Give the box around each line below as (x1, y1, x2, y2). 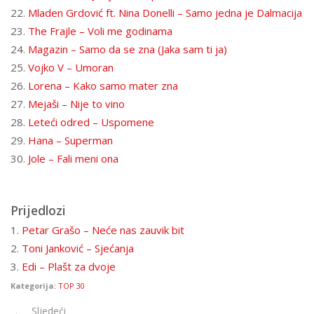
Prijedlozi (11, 202, 66, 219)
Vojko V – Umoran (28, 60, 114, 74)
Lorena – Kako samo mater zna (28, 78, 178, 93)
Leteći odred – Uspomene (28, 115, 154, 129)
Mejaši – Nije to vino (28, 97, 125, 111)
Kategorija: (11, 280, 58, 291)
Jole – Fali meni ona (28, 151, 118, 165)
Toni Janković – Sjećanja (22, 241, 134, 255)
